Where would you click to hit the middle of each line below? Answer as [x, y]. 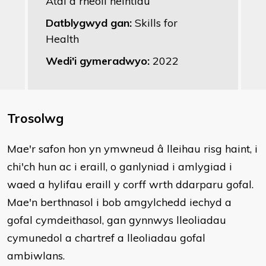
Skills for [156, 23]
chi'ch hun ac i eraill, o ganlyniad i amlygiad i [120, 167]
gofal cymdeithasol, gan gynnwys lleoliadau [117, 220]
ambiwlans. [36, 256]
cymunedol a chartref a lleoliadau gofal [106, 238]
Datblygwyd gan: [90, 23]
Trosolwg [35, 118]
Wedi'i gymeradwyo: [99, 61]
